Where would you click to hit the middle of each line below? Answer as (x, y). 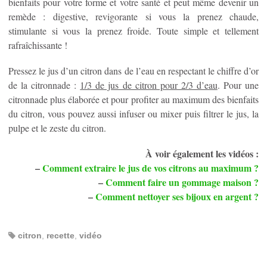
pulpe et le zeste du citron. (57, 128)
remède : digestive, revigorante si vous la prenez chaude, (133, 16)
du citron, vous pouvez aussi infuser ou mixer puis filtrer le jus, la (133, 113)
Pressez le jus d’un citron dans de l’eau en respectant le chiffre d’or (133, 70)
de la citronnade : (44, 85)
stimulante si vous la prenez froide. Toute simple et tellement (133, 30)
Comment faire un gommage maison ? (182, 182)
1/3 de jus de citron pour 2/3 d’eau (149, 85)
